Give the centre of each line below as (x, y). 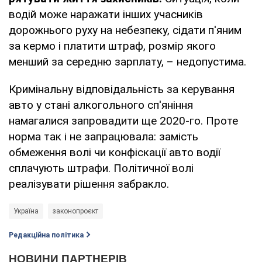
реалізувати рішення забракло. (89, 184)
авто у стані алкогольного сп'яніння (101, 105)
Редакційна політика (46, 235)
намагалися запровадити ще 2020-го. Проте (123, 120)
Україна (26, 211)
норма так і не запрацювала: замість (104, 136)
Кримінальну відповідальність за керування (122, 89)
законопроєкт (75, 211)
